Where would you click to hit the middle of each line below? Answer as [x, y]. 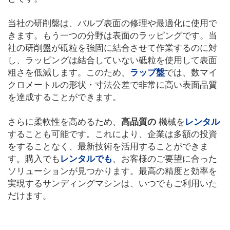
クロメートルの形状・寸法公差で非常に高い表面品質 [112, 85]
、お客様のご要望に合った [165, 159]
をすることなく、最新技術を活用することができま [108, 147]
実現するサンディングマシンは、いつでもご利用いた [112, 184]
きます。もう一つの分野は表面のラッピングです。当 [112, 36]
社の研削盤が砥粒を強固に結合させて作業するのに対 [112, 48]
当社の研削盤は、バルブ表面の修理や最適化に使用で [112, 23]
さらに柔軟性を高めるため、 [64, 122]
